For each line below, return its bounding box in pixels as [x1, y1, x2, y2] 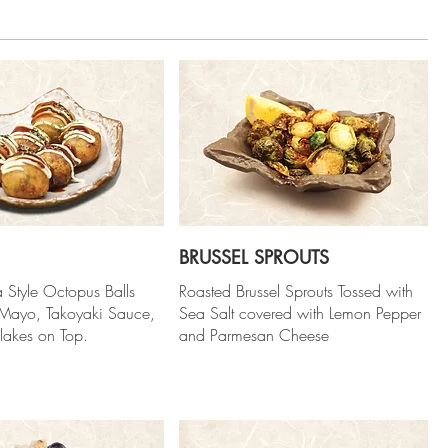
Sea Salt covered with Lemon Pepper [179, 301, 422, 324]
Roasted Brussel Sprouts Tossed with [179, 279, 414, 302]
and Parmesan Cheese [179, 323, 330, 346]
